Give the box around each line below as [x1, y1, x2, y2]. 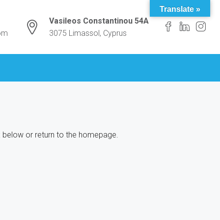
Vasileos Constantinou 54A [49, 16, 149, 26]
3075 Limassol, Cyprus [49, 28, 127, 38]
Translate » [160, 5, 200, 13]
